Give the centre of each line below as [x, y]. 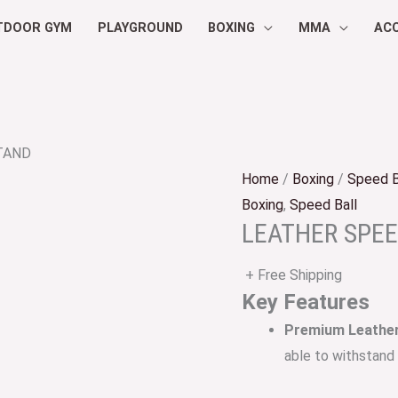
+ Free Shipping [294, 275]
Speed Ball [323, 205]
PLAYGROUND [140, 28]
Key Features [306, 302]
